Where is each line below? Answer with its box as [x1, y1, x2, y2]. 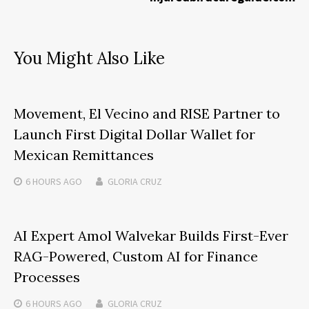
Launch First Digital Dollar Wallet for [14, 125, 255, 143]
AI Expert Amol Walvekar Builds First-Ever [14, 226, 288, 244]
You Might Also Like [14, 47, 165, 69]
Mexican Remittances [14, 146, 154, 163]
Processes [14, 268, 80, 286]
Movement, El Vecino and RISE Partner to [14, 104, 280, 122]
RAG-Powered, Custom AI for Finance [14, 247, 258, 265]
